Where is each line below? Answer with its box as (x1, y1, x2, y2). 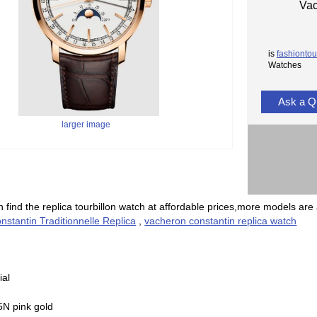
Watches (267, 59, 301, 69)
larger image (61, 119, 110, 129)
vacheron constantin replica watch (144, 214, 297, 226)
